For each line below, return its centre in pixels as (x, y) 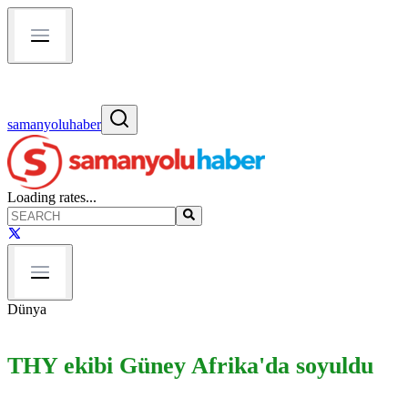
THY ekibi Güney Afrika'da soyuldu (190, 365)
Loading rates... (52, 197)
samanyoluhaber (54, 124)
